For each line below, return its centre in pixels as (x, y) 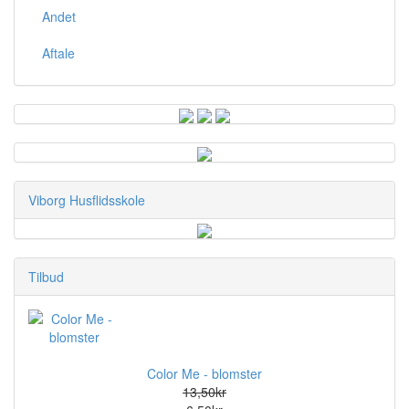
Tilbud (46, 276)
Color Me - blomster (204, 373)
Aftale (58, 52)
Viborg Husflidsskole (87, 200)
